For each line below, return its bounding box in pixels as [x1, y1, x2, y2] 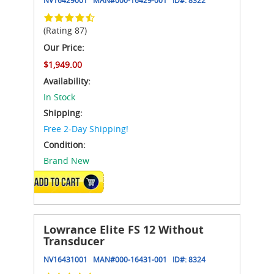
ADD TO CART [46, 177, 87, 187]
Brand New [43, 154, 89, 166]
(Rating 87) [43, 24, 87, 36]
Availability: [43, 75, 91, 87]
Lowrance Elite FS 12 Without [43, 221, 204, 237]
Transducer [43, 233, 105, 249]
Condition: [43, 138, 86, 150]
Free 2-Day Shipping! [43, 122, 128, 135]
